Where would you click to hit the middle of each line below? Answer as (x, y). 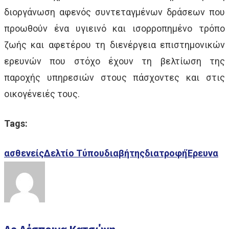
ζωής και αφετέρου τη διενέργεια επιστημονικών (114, 44)
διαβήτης (124, 153)
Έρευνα (203, 153)
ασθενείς (24, 153)
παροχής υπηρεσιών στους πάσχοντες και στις (114, 77)
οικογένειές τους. (42, 94)
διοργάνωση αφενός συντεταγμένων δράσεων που (114, 12)
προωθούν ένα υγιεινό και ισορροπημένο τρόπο (114, 28)
